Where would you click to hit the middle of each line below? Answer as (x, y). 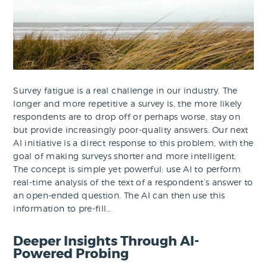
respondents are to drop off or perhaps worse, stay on (127, 117)
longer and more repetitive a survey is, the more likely (128, 104)
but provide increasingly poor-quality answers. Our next (131, 130)
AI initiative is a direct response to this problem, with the (133, 143)
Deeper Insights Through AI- (106, 241)
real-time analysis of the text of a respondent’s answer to (133, 182)
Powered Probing (71, 254)
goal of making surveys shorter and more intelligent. (125, 156)
